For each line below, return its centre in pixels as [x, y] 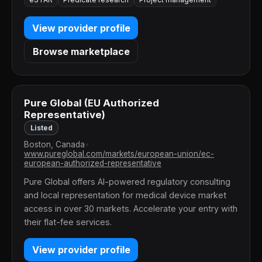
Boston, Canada [54, 145]
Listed [41, 128]
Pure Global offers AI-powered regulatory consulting [127, 182]
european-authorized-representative [93, 163]
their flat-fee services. [68, 222]
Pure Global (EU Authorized [92, 103]
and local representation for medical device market [125, 195]
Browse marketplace [81, 51]
